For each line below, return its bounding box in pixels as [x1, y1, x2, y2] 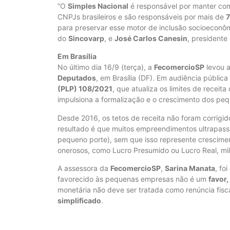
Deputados [57, 73, 96, 83]
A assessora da [57, 164, 110, 173]
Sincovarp [68, 33, 104, 43]
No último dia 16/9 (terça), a [57, 63, 154, 72]
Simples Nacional [68, 1, 128, 10]
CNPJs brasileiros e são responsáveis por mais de [57, 12, 226, 21]
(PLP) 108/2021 [57, 84, 112, 93]
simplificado [57, 196, 101, 205]
